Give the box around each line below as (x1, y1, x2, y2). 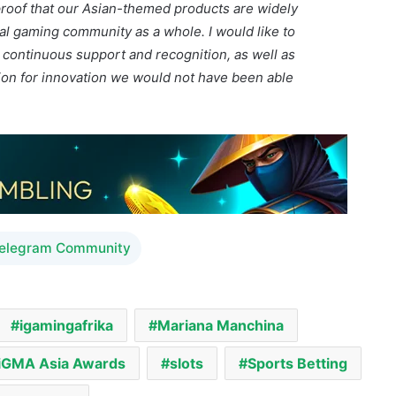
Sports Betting (247, 297, 347, 316)
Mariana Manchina (156, 259, 284, 278)
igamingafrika (19, 259, 113, 278)
